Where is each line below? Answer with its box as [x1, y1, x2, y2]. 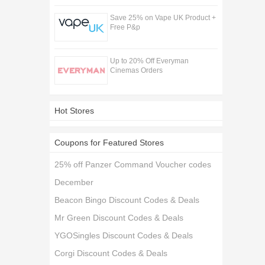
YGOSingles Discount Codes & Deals [54, 231, 193, 240]
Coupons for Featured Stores [54, 138, 164, 147]
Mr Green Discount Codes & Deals [54, 213, 184, 222]
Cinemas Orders [109, 66, 163, 75]
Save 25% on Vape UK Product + [109, 14, 216, 22]
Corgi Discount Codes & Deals [54, 248, 168, 258]
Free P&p [109, 23, 140, 31]
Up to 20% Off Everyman [109, 57, 189, 65]
